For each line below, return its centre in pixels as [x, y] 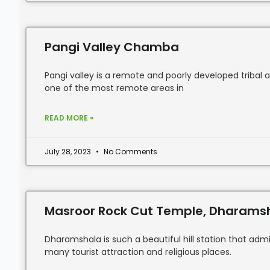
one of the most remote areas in [114, 88]
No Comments [130, 152]
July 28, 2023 [69, 152]
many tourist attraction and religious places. [138, 252]
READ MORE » [69, 118]
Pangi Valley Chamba [112, 47]
